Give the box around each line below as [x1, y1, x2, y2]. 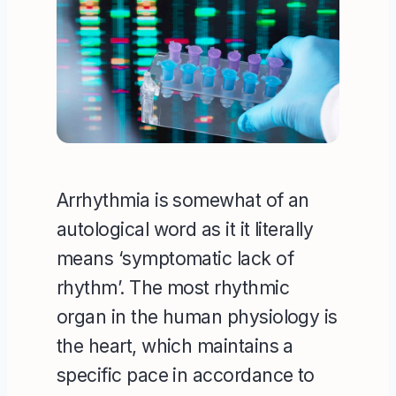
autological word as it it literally [57, 217, 314, 240]
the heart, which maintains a [57, 334, 293, 357]
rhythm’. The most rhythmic [57, 276, 289, 299]
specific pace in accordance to [57, 363, 315, 386]
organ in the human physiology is [57, 305, 338, 328]
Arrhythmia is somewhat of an [57, 188, 309, 211]
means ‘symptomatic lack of [57, 247, 293, 270]
